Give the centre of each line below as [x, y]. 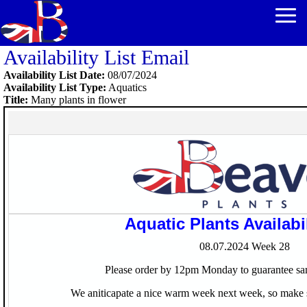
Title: [16, 100]
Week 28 [270, 246]
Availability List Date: [54, 75]
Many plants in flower [77, 100]
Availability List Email [96, 57]
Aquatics [126, 87]
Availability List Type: [55, 87]
